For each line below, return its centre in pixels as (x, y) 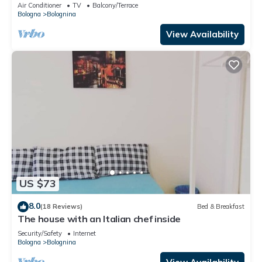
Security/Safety (40, 233)
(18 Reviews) (61, 207)
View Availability (202, 34)
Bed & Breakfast (221, 207)
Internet (85, 233)
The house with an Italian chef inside (99, 218)
